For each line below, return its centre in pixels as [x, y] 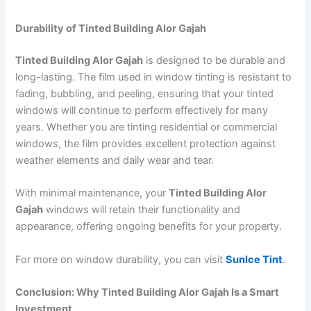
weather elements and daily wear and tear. [115, 160]
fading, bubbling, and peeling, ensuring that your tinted [145, 93]
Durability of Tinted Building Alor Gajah [111, 28]
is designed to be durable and [215, 60]
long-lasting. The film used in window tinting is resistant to [154, 77]
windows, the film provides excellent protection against [146, 143]
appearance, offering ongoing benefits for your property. [149, 227]
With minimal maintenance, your [92, 193]
